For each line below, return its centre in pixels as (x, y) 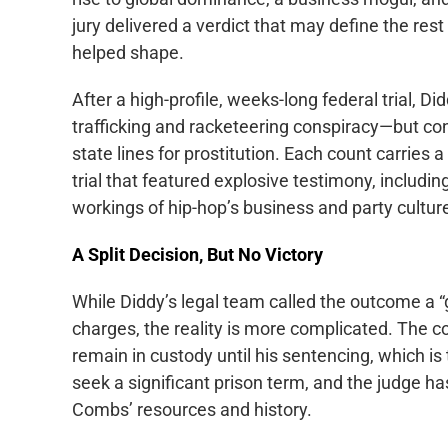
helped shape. (128, 52)
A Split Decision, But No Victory (197, 254)
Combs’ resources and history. (192, 409)
